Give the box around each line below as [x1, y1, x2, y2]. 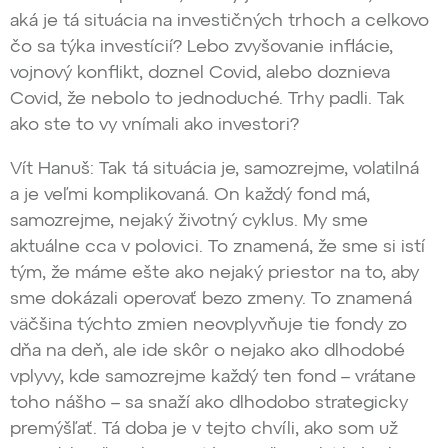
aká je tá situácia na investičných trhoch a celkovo [10, 12, 429, 31]
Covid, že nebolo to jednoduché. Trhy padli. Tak [10, 90, 405, 109]
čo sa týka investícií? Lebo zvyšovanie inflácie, [10, 38, 393, 57]
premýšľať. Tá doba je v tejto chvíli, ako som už [10, 420, 398, 439]
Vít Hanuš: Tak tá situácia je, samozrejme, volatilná [10, 160, 419, 179]
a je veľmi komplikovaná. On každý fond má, [10, 186, 370, 205]
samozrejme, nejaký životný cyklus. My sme [10, 212, 368, 231]
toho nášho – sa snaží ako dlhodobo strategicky [10, 394, 408, 413]
